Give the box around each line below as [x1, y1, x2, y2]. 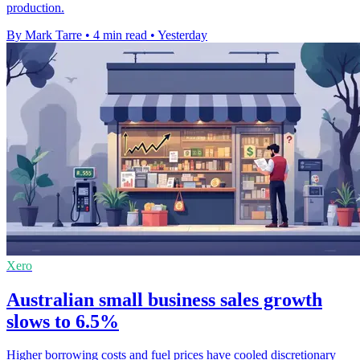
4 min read [93, 27, 147, 42]
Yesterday [157, 27, 207, 42]
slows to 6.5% [6, 310, 119, 332]
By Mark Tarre [6, 27, 82, 42]
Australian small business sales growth [6, 288, 322, 310]
